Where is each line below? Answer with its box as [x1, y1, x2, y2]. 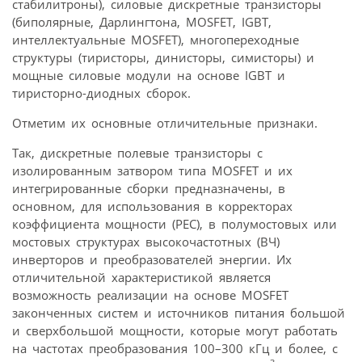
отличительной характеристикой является [12, 269, 271, 286]
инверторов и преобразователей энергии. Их [12, 251, 292, 268]
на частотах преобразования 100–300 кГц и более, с [12, 340, 338, 357]
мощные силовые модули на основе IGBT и [12, 67, 285, 84]
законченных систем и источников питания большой [12, 305, 345, 322]
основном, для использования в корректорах [12, 198, 293, 215]
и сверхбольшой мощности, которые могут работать [12, 322, 338, 339]
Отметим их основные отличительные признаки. [12, 115, 318, 132]
